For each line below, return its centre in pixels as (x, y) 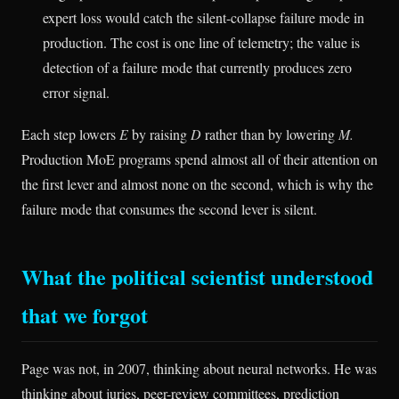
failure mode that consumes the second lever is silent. (169, 209)
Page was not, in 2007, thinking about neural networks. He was (199, 369)
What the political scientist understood (197, 277)
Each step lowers (70, 134)
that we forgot (85, 315)
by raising (159, 134)
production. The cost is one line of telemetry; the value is (201, 42)
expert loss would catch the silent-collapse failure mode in (204, 17)
